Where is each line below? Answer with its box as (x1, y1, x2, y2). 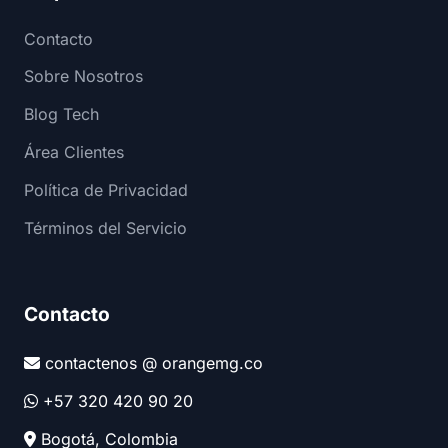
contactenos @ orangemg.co (45, 353, 263, 374)
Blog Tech (24, 104, 99, 125)
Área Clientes (24, 141, 124, 162)
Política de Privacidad (24, 179, 188, 200)
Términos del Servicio (24, 217, 187, 238)
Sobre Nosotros (24, 66, 143, 87)
